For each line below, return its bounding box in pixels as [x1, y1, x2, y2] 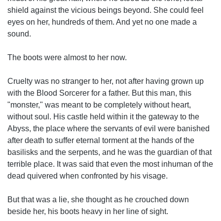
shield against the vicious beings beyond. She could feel [7, 6, 204, 14]
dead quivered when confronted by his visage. [7, 172, 168, 180]
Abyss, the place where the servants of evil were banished [7, 124, 210, 133]
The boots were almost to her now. [7, 53, 127, 62]
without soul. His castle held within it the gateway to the [7, 112, 199, 121]
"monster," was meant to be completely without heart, [7, 101, 191, 109]
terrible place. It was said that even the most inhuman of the [7, 160, 213, 168]
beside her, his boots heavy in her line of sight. [7, 207, 168, 216]
